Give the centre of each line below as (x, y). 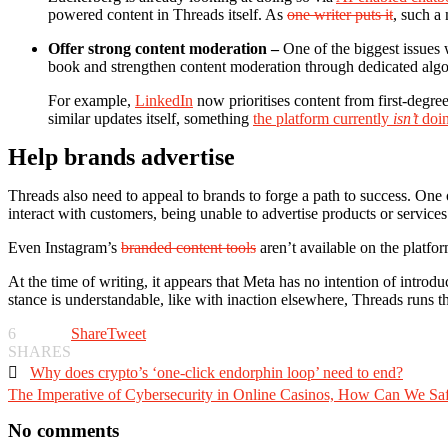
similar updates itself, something (150, 118)
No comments (63, 430)
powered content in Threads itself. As (167, 14)
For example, (91, 100)
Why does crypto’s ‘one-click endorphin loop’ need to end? (216, 372)
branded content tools (188, 247)
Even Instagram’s (64, 247)
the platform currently (321, 118)
